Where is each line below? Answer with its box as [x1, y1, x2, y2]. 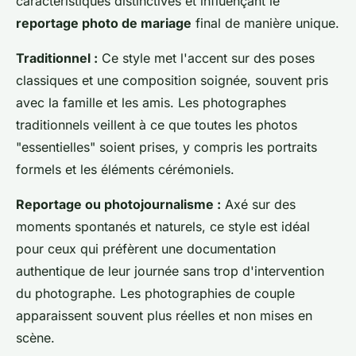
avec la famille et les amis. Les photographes [16, 94, 286, 110]
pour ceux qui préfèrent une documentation [16, 240, 276, 257]
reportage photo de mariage [16, 14, 192, 31]
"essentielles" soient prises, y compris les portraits [16, 138, 317, 155]
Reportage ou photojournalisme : [16, 195, 221, 212]
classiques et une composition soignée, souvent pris [16, 72, 328, 88]
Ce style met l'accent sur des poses [98, 49, 315, 66]
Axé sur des [221, 195, 296, 212]
